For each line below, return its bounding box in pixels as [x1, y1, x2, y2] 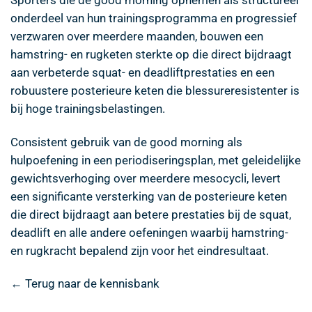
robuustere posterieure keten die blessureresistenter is [10, 83, 299, 97]
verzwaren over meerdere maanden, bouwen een [10, 29, 263, 43]
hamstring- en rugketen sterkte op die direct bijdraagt [10, 47, 292, 61]
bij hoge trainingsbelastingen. [10, 101, 165, 116]
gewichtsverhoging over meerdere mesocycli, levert [10, 171, 281, 185]
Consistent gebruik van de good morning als [10, 134, 242, 149]
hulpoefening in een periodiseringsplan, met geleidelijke [10, 153, 301, 167]
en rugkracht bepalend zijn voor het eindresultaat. [10, 243, 269, 258]
